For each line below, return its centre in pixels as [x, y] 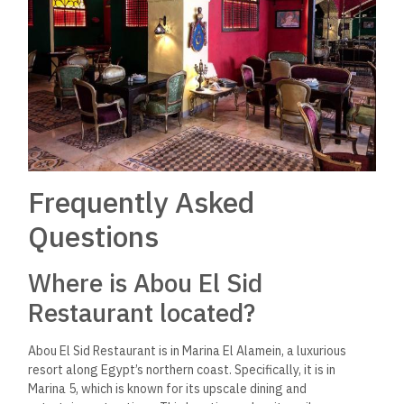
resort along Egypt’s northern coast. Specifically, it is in [182, 369]
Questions [94, 236]
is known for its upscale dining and [211, 388]
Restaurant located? [142, 312]
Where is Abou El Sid [146, 282]
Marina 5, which [72, 388]
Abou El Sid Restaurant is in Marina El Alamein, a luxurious [188, 350]
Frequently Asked [142, 202]
